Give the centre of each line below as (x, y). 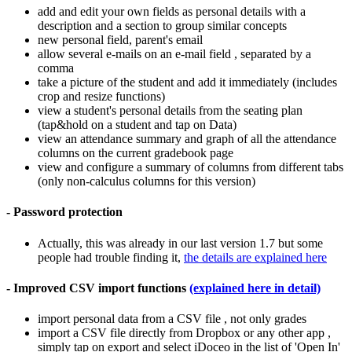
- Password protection (64, 212)
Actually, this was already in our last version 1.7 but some (180, 243)
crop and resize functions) (101, 97)
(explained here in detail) (255, 288)
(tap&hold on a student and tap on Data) (137, 125)
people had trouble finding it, (111, 257)
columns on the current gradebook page (136, 153)
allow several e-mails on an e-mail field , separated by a (174, 54)
